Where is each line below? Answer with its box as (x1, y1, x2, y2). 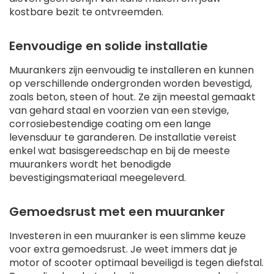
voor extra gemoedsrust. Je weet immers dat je (9, 242, 237, 257)
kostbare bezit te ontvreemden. (9, 5, 163, 20)
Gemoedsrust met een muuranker (9, 203, 225, 221)
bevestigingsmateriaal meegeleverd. (9, 171, 186, 185)
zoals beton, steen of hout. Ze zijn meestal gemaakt (9, 90, 256, 105)
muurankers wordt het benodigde (9, 157, 171, 172)
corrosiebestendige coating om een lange (9, 117, 211, 131)
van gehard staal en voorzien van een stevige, (9, 103, 229, 118)
